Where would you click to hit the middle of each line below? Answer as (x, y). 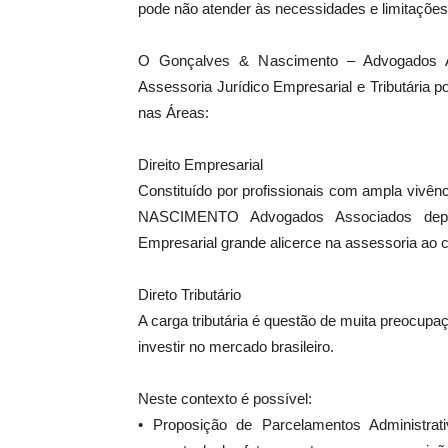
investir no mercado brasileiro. (236, 347)
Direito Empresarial (200, 165)
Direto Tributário (189, 295)
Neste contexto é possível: (225, 399)
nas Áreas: (173, 113)
